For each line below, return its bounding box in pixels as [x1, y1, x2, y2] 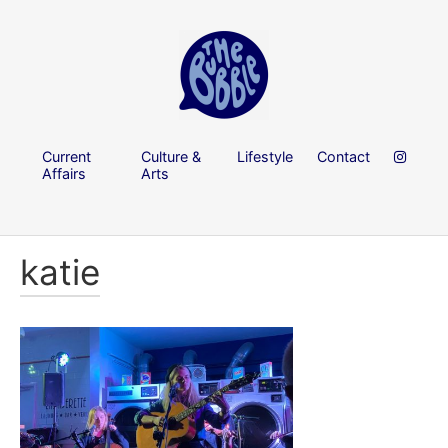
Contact [317, 147, 370, 165]
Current [42, 147, 91, 165]
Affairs [42, 164, 86, 182]
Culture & [141, 147, 202, 165]
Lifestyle [237, 147, 293, 165]
